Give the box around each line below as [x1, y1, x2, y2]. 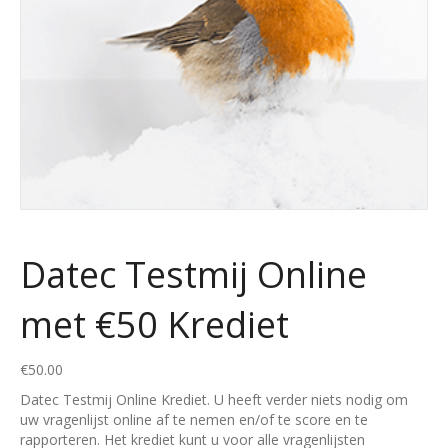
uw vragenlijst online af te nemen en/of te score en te [20, 410, 368, 429]
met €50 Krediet [20, 300, 289, 349]
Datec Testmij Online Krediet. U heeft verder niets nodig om [20, 390, 408, 409]
